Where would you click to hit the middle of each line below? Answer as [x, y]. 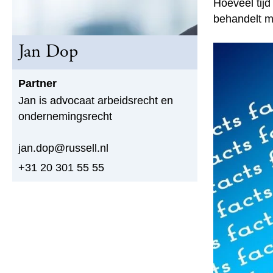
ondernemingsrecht [65, 116]
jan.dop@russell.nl [63, 148]
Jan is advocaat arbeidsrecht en [96, 101]
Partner [37, 83]
